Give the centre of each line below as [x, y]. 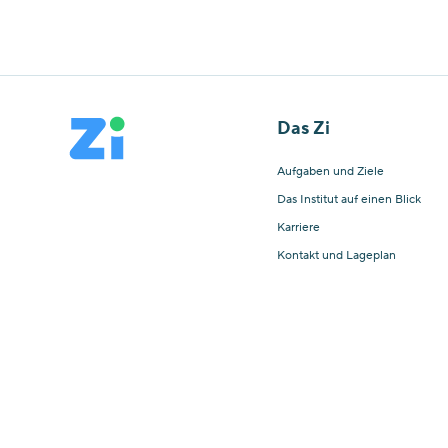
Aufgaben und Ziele [330, 171]
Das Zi [303, 128]
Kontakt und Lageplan [336, 255]
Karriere [298, 227]
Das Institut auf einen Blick [348, 199]
